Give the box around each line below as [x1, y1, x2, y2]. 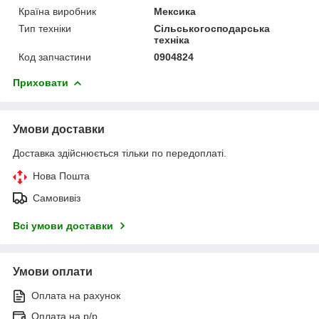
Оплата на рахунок [31, 289, 120, 301]
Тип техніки [19, 22, 71, 34]
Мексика [154, 5, 197, 17]
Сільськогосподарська [154, 22, 271, 34]
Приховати [13, 76, 68, 88]
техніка [154, 33, 190, 46]
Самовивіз [33, 192, 80, 204]
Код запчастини [19, 51, 91, 63]
